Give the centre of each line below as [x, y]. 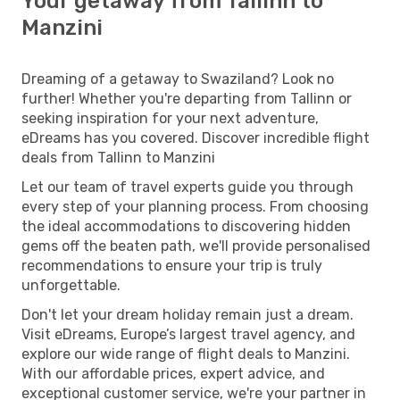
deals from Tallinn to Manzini [118, 157]
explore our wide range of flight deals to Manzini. [186, 354]
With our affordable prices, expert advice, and [173, 373]
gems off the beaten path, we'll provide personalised [196, 246]
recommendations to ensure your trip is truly [172, 265]
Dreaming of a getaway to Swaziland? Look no [178, 79]
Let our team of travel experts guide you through [187, 187]
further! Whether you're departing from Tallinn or [187, 98]
